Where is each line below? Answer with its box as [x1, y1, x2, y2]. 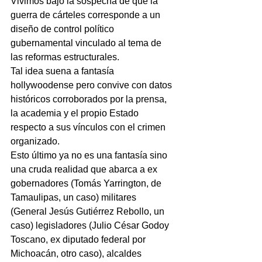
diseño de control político [11, 24, 116, 34]
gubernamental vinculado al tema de [11, 38, 164, 48]
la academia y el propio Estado [11, 108, 141, 118]
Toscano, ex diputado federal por [11, 235, 148, 244]
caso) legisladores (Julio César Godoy [11, 220, 171, 230]
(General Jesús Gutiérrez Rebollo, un [11, 206, 167, 216]
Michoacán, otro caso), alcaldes [11, 249, 144, 258]
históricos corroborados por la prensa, [11, 94, 169, 104]
